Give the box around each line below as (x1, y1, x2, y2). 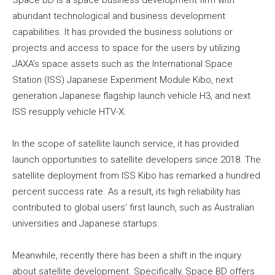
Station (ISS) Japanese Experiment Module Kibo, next (12, 74, 233, 85)
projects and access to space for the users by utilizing (12, 42, 240, 53)
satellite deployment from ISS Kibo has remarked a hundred (12, 169, 260, 181)
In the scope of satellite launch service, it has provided (12, 137, 239, 149)
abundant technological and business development (12, 10, 225, 21)
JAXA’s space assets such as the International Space (12, 58, 233, 69)
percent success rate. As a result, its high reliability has (12, 185, 241, 197)
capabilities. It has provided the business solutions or (12, 26, 233, 37)
